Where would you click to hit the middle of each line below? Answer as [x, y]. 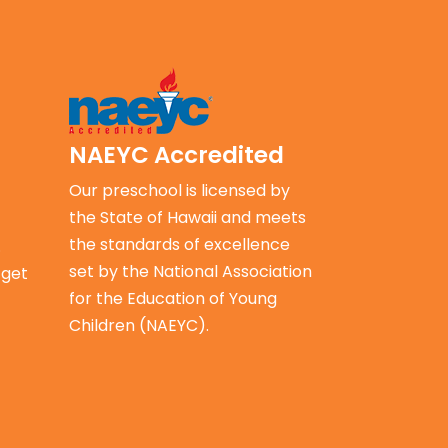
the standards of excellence [179, 244]
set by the [110, 271]
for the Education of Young [172, 298]
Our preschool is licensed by [179, 190]
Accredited [216, 154]
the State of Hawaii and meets [187, 217]
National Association [232, 271]
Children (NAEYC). [138, 325]
